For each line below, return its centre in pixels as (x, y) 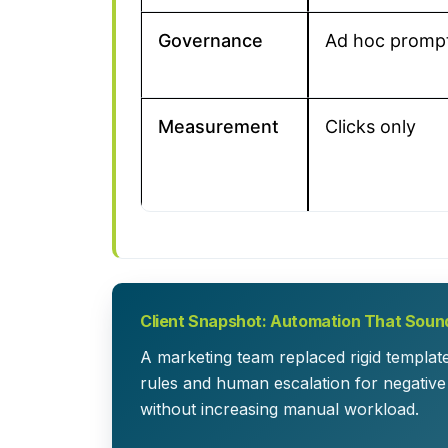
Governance (210, 40)
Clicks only (370, 126)
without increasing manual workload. (279, 409)
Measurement (218, 126)
